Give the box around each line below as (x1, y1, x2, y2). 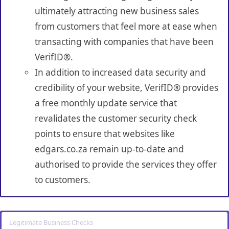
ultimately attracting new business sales (34, 5, 199, 17)
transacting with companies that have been (34, 35, 214, 48)
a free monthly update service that (34, 97, 177, 109)
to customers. (34, 173, 90, 186)
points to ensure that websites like (34, 127, 175, 140)
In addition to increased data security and (34, 66, 206, 78)
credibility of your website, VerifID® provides (34, 81, 218, 94)
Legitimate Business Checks (9, 218, 93, 227)
